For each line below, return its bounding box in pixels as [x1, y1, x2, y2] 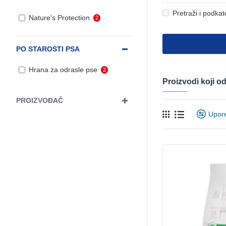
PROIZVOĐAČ [16, 96, 63, 104]
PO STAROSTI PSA [16, 45, 80, 53]
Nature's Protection [29, 14, 90, 22]
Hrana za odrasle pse [29, 66, 97, 74]
